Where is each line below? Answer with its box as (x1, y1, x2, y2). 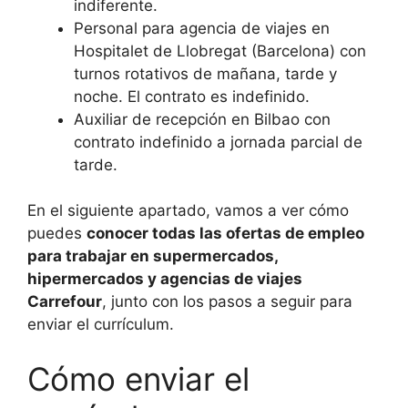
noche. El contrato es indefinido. (74, 87, 310, 106)
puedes (27, 224, 87, 243)
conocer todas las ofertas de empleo (87, 224, 364, 243)
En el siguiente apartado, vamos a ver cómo (27, 201, 349, 220)
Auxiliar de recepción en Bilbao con (74, 109, 331, 128)
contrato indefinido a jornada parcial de (74, 132, 362, 151)
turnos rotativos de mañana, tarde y (74, 64, 337, 83)
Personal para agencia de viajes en (74, 18, 330, 37)
